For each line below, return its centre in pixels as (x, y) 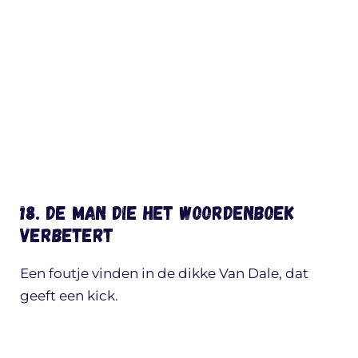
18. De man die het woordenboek (157, 212)
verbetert (67, 234)
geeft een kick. (69, 295)
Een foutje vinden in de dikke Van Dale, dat (164, 273)
